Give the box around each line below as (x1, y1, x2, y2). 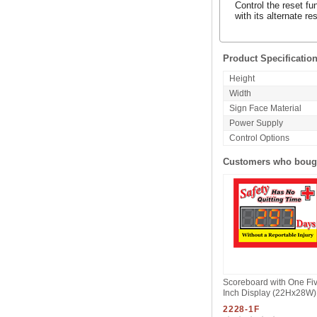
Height (229, 74, 255, 84)
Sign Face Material (229, 103, 301, 114)
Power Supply (229, 118, 283, 129)
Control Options (229, 133, 289, 144)
